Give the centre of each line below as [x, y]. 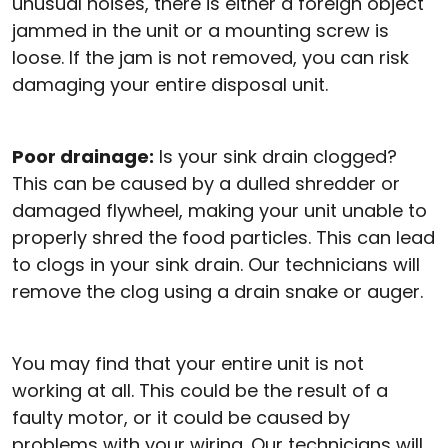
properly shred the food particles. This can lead [223, 237]
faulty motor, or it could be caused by [181, 417]
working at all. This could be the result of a [200, 390]
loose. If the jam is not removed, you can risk [210, 57]
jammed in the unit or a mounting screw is [200, 30]
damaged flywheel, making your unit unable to [219, 210]
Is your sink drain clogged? [275, 156]
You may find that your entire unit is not [188, 363]
